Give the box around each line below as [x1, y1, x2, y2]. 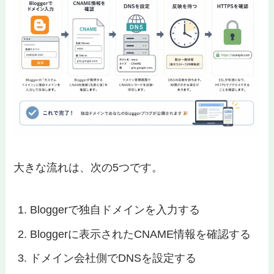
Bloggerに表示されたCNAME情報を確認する [30, 228, 251, 240]
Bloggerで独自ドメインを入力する [30, 204, 201, 217]
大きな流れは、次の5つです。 [13, 161, 163, 174]
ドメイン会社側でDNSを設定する [30, 252, 197, 265]
